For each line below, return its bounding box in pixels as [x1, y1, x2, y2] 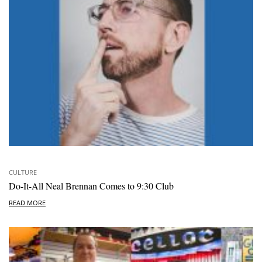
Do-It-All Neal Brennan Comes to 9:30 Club [9, 180, 174, 192]
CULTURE [9, 168, 37, 177]
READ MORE [9, 198, 46, 207]
